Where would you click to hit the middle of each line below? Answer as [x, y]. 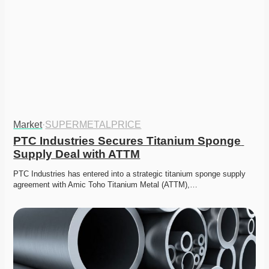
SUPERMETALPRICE [93, 125]
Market [28, 125]
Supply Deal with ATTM [77, 154]
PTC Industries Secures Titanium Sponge [127, 141]
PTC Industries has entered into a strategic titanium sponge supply [130, 174]
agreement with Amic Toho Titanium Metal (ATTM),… [106, 185]
